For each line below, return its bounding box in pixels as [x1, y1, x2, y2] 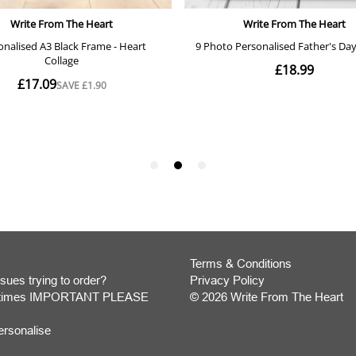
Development [190, 323, 259, 337]
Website [190, 307, 232, 320]
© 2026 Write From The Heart [190, 290, 343, 304]
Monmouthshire [190, 340, 271, 354]
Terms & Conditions [190, 257, 292, 270]
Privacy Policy [190, 273, 265, 287]
